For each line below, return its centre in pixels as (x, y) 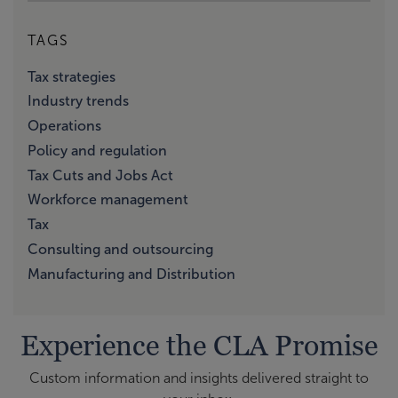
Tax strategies (72, 76)
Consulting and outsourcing (120, 249)
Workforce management (108, 200)
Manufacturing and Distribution (131, 274)
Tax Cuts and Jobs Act (100, 175)
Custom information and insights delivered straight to (199, 378)
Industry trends (78, 101)
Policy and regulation (97, 150)
